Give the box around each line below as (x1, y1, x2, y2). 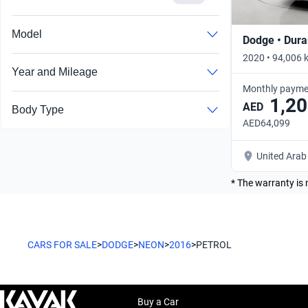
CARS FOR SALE (27, 239, 97, 250)
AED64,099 (243, 117, 290, 129)
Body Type (12, 104, 64, 116)
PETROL (196, 239, 232, 250)
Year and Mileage (12, 66, 98, 78)
